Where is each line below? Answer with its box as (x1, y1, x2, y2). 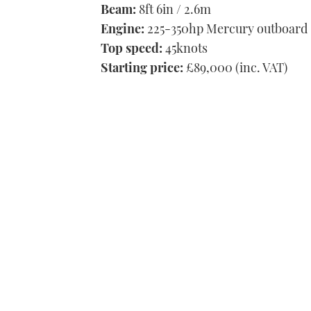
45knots (162, 39, 208, 56)
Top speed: (101, 39, 162, 56)
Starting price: (101, 58, 183, 76)
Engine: (101, 19, 144, 37)
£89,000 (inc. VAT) (183, 58, 287, 76)
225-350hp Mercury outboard (144, 19, 308, 37)
